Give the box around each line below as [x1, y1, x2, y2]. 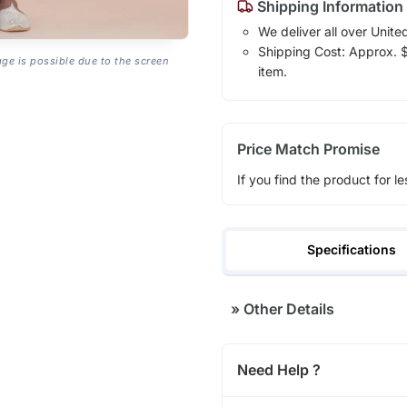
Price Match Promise [236, 139, 380, 158]
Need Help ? [236, 361, 321, 380]
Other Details [239, 300, 334, 319]
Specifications [307, 242, 397, 258]
